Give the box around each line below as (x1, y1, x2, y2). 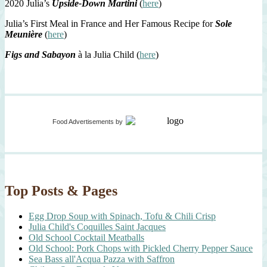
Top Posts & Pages (5, 182, 117, 198)
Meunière (5, 29, 42, 40)
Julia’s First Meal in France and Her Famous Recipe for (5, 18, 215, 29)
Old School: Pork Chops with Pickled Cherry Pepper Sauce (29, 243, 253, 253)
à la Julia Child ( (76, 49, 139, 60)
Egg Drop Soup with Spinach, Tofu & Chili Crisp (29, 210, 216, 221)
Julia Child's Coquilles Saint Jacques (29, 221, 166, 232)
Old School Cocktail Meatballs (29, 232, 144, 243)
